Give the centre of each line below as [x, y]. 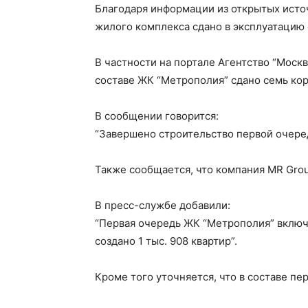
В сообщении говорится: [157, 116]
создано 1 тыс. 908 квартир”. [166, 241]
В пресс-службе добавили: [163, 205]
